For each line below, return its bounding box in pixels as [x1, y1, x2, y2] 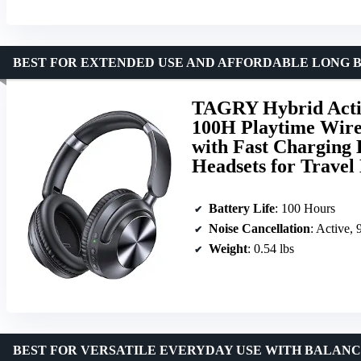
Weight [209, 242, 247, 256]
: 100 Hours [275, 201, 335, 216]
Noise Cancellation [209, 222, 310, 236]
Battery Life [209, 201, 275, 216]
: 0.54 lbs [247, 242, 294, 256]
